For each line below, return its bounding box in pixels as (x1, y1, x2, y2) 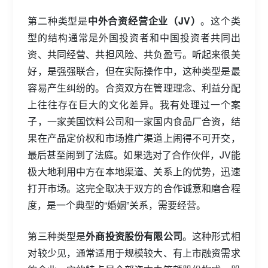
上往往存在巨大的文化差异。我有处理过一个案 (28, 98, 240, 111)
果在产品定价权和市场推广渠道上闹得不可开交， (28, 131, 240, 145)
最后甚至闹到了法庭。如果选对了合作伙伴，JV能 (28, 148, 240, 162)
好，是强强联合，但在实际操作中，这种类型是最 (28, 64, 240, 78)
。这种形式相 (182, 229, 240, 243)
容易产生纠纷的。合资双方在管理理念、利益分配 (28, 81, 240, 95)
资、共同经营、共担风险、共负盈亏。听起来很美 (28, 47, 240, 61)
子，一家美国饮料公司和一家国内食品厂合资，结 (28, 114, 240, 128)
